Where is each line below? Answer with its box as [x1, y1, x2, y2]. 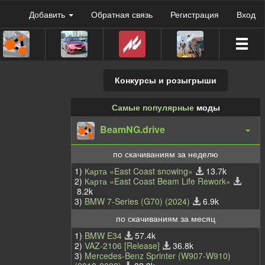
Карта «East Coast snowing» [85, 164, 193, 177]
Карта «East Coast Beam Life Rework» [85, 174, 231, 187]
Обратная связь [91, 8, 153, 20]
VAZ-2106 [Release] [85, 239, 160, 251]
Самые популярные [111, 101, 194, 113]
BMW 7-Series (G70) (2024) [85, 195, 190, 207]
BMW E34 [85, 229, 122, 241]
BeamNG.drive [98, 122, 165, 136]
